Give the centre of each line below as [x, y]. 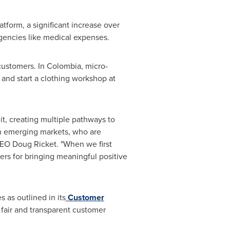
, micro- [94, 66]
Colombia [64, 66]
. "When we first [84, 144]
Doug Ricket [34, 144]
